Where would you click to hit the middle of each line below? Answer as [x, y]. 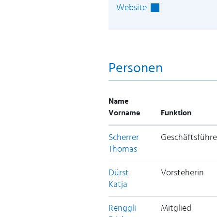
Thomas [123, 149]
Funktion [176, 113]
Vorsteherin [183, 173]
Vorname [125, 113]
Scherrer [124, 137]
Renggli [123, 208]
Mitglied [176, 208]
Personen [136, 68]
